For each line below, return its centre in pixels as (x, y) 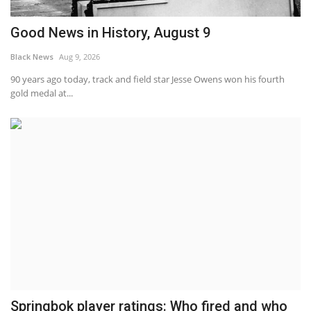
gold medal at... (42, 93)
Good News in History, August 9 (110, 33)
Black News (32, 57)
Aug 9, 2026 (79, 57)
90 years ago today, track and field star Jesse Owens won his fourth (148, 79)
